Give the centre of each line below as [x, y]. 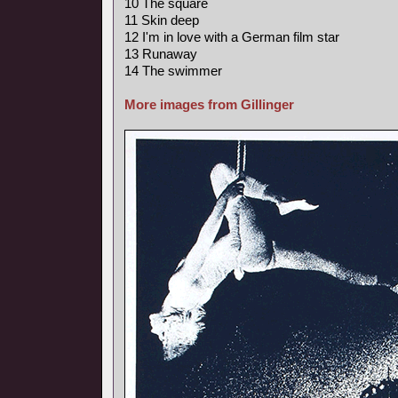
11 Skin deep [162, 20]
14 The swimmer [173, 71]
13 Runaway [161, 54]
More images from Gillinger [209, 104]
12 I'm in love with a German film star [232, 37]
